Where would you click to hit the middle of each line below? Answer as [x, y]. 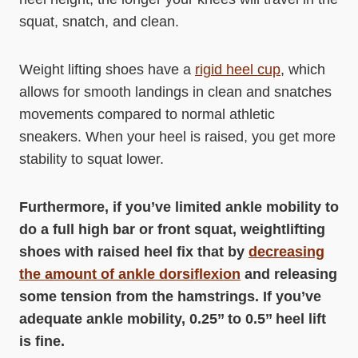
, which [303, 70]
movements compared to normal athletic [147, 114]
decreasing [286, 252]
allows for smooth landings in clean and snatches [175, 92]
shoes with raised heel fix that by [134, 252]
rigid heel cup [238, 70]
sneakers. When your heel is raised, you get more [177, 137]
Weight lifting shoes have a [107, 70]
